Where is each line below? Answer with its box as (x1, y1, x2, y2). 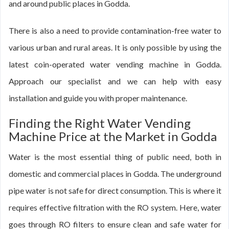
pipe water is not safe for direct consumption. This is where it (9, 186, 221, 195)
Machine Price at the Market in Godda (9, 129, 217, 144)
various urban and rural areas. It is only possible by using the (9, 42, 221, 52)
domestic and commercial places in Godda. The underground (9, 169, 221, 178)
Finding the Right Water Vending (9, 116, 191, 130)
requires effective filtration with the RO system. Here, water (9, 202, 221, 212)
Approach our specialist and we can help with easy (9, 76, 221, 86)
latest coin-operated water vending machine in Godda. (9, 59, 221, 69)
